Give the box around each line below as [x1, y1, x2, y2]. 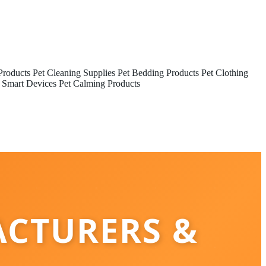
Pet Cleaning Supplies [33, 68, 115, 78]
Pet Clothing [201, 68, 248, 78]
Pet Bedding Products [118, 68, 199, 78]
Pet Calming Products [59, 78, 140, 88]
